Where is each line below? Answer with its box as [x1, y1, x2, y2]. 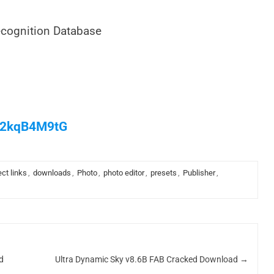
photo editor [103, 168, 144, 177]
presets [150, 168, 177, 177]
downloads [32, 168, 71, 177]
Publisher [182, 168, 215, 177]
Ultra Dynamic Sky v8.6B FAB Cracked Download [54, 254, 240, 264]
